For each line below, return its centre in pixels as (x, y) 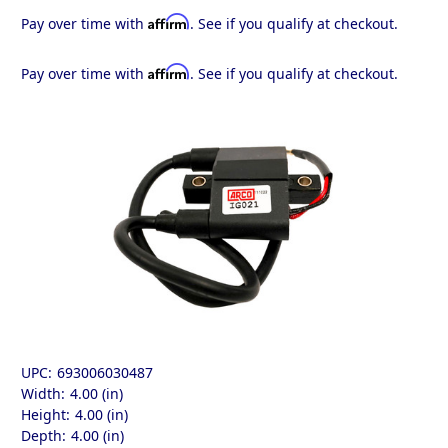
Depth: (43, 436)
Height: (45, 415)
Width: (43, 394)
